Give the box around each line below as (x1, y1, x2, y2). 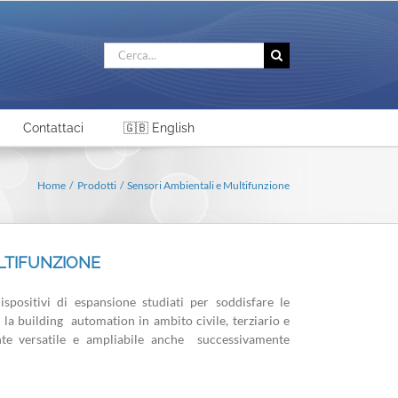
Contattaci (23, 121, 84, 135)
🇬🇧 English (123, 121, 195, 135)
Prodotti (76, 178, 116, 192)
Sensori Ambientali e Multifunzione (127, 178, 290, 192)
